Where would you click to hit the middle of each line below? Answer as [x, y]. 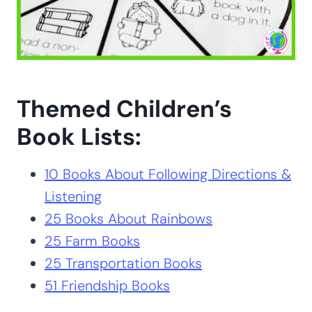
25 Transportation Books [123, 264]
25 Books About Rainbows [128, 219]
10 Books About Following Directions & [168, 174]
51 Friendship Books [107, 286]
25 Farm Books [92, 241]
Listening [73, 197]
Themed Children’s [124, 109]
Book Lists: [79, 137]
